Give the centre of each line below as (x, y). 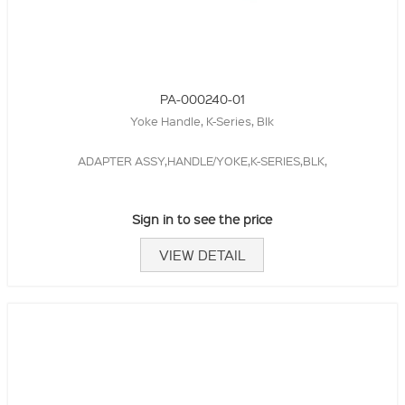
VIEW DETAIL (202, 254)
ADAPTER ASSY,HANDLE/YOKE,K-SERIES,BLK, (202, 160)
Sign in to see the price (202, 218)
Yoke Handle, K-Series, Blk (202, 120)
